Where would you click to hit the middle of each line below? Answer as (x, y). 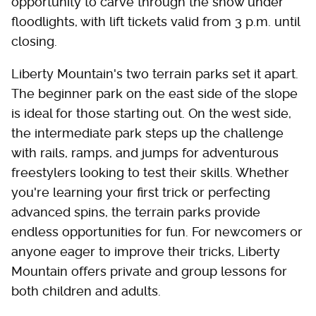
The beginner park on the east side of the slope (154, 94)
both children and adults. (86, 291)
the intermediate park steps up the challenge (147, 133)
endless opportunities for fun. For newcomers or (157, 232)
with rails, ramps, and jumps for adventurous (145, 153)
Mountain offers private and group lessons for (149, 272)
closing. (34, 42)
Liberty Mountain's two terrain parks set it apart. (155, 74)
